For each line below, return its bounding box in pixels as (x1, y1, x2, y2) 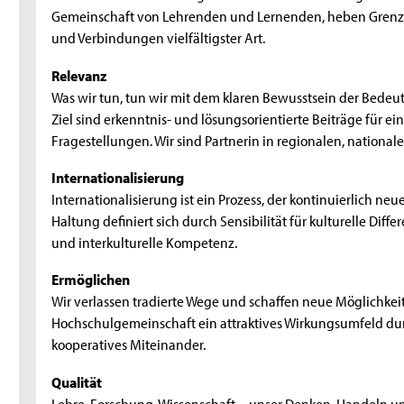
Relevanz (51, 64, 107, 85)
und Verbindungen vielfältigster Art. (51, 27, 266, 48)
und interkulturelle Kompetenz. (51, 231, 238, 252)
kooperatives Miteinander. (51, 334, 207, 354)
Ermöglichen (51, 269, 131, 289)
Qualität (51, 371, 103, 391)
